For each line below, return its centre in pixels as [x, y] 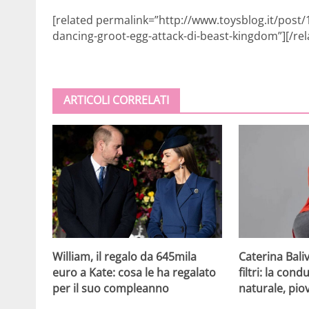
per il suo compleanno [111, 288]
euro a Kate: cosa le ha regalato [134, 272]
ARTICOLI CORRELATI [116, 100]
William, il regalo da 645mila [124, 256]
